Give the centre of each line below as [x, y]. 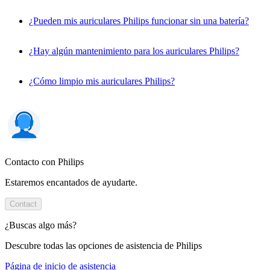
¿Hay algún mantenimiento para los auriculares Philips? [134, 51]
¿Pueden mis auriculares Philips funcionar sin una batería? [139, 20]
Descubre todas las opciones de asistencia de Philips [103, 245]
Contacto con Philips [44, 162]
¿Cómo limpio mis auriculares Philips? [102, 81]
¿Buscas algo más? [41, 225]
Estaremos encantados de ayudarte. [71, 182]
